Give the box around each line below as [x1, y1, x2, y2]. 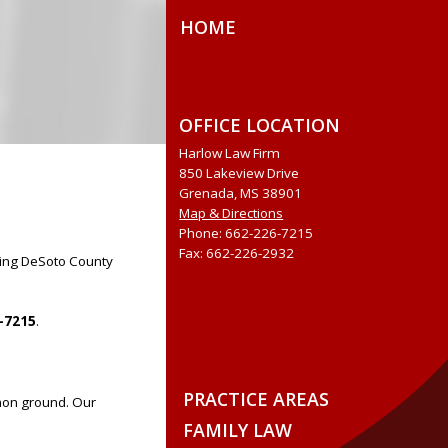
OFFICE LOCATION [179, 112, 341, 137]
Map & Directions [179, 203, 284, 222]
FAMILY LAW [182, 418, 292, 443]
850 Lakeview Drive [179, 163, 300, 182]
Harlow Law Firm [179, 143, 281, 162]
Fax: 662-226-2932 [179, 243, 295, 262]
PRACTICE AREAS [182, 387, 329, 412]
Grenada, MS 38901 [179, 183, 303, 202]
